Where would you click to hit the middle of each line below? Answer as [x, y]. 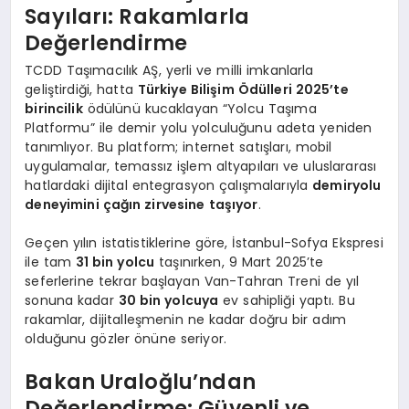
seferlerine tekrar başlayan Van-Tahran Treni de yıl [192, 281]
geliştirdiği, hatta [81, 89]
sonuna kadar [72, 300]
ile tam [50, 262]
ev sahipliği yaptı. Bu [287, 300]
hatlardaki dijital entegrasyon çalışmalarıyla [169, 185]
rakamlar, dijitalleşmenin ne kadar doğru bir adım [186, 319]
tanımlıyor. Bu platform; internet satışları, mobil [178, 147]
